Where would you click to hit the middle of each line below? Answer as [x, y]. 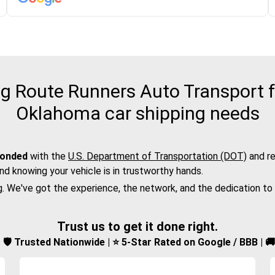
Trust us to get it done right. [137, 227]
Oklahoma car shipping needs [137, 114]
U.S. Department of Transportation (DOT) [157, 157]
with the [48, 157]
